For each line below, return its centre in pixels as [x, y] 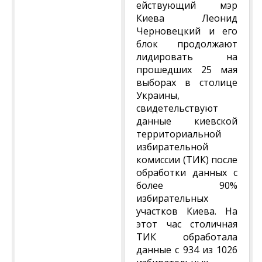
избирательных [172, 198]
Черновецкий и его [187, 31]
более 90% [187, 185]
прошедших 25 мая [187, 70]
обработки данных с [187, 173]
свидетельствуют [177, 108]
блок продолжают [187, 44]
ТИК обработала [187, 237]
